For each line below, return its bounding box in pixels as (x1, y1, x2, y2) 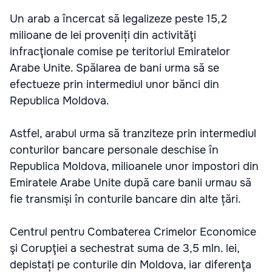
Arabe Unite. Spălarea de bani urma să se (10, 61, 219, 75)
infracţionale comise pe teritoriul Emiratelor (10, 45, 230, 59)
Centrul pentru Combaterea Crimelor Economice (10, 225, 256, 239)
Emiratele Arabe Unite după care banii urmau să (10, 176, 251, 190)
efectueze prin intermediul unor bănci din (10, 78, 219, 92)
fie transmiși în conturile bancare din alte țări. (10, 192, 241, 206)
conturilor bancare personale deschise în (10, 143, 219, 157)
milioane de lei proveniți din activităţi (10, 29, 196, 42)
